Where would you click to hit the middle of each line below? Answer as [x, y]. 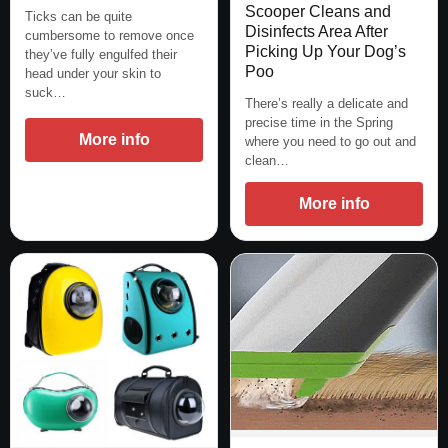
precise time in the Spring [319, 123]
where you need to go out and [330, 142]
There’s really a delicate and [326, 104]
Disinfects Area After [316, 32]
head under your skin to [93, 74]
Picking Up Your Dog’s [325, 52]
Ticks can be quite [78, 17]
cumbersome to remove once [109, 36]
